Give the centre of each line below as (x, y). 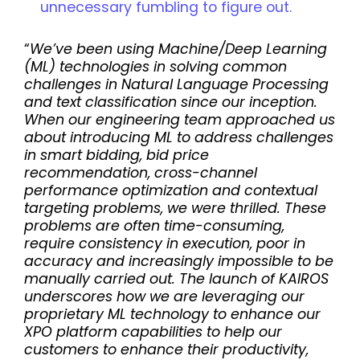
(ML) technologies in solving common (155, 66)
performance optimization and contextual (171, 190)
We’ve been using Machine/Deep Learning (178, 49)
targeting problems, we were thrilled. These (175, 208)
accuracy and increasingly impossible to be (179, 261)
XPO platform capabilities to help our (153, 331)
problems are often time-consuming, (154, 225)
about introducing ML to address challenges (179, 137)
